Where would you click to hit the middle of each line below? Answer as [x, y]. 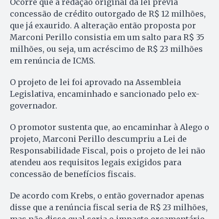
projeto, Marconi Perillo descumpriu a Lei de [98, 139]
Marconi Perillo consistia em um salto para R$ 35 [107, 37]
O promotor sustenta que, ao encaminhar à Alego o [109, 127]
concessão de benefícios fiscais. [73, 174]
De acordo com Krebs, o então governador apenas [107, 196]
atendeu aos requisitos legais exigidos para [96, 163]
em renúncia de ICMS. [53, 61]
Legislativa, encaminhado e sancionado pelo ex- [105, 94]
